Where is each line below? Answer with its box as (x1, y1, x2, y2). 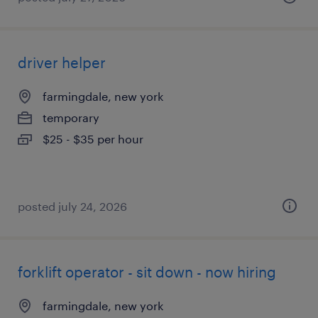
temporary (43, 111, 99, 124)
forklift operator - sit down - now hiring (18, 263, 276, 280)
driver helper (18, 54, 106, 71)
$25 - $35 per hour (43, 132, 143, 146)
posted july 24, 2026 (18, 199, 127, 213)
